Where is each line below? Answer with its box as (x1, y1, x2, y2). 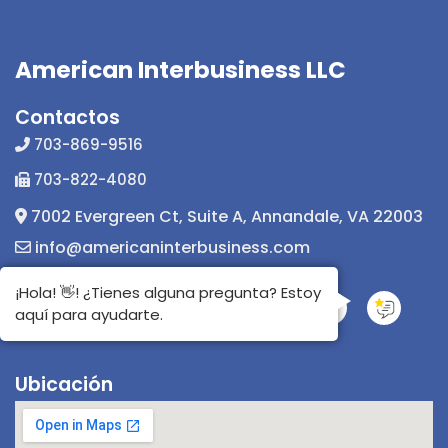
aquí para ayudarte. (15, 303, 163, 325)
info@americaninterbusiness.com (31, 235, 310, 259)
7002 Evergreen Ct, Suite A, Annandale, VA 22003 (27, 204, 423, 228)
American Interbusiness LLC (15, 53, 346, 86)
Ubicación (15, 370, 113, 398)
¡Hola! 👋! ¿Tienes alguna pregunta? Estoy (15, 281, 321, 303)
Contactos (15, 103, 120, 131)
